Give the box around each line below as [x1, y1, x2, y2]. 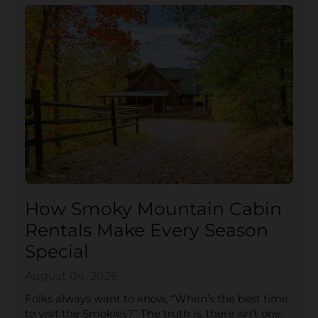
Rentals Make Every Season [25, 219, 268, 241]
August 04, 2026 [25, 269, 118, 283]
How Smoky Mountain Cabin [25, 198, 282, 220]
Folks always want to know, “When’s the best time [25, 292, 288, 306]
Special [25, 241, 89, 263]
